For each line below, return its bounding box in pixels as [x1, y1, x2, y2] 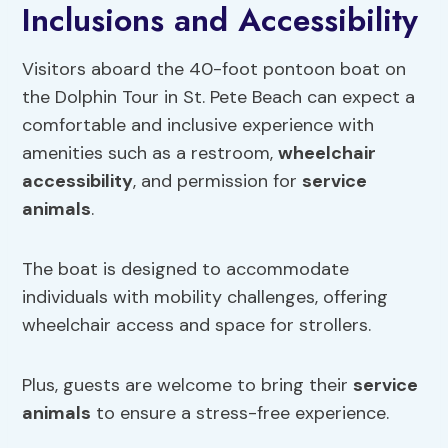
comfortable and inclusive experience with [22, 113, 375, 138]
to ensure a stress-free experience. [91, 401, 390, 426]
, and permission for [133, 169, 303, 194]
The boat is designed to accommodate [22, 257, 350, 282]
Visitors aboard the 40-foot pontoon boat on [22, 57, 407, 82]
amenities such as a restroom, [22, 141, 279, 166]
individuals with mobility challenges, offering [22, 285, 389, 310]
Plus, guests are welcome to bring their [22, 373, 354, 398]
